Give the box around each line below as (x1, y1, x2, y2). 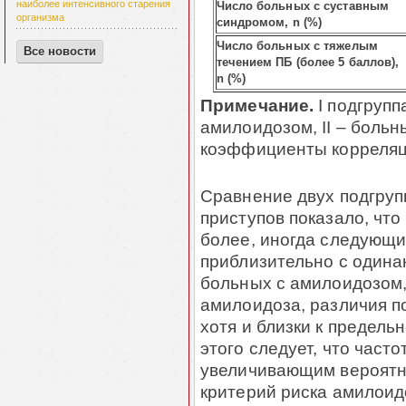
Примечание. (200, 95, 314, 115)
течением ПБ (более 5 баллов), (216, 55, 400, 69)
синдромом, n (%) (216, 15, 323, 29)
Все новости (24, 44, 96, 59)
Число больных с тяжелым (216, 39, 378, 53)
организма (16, 12, 64, 24)
